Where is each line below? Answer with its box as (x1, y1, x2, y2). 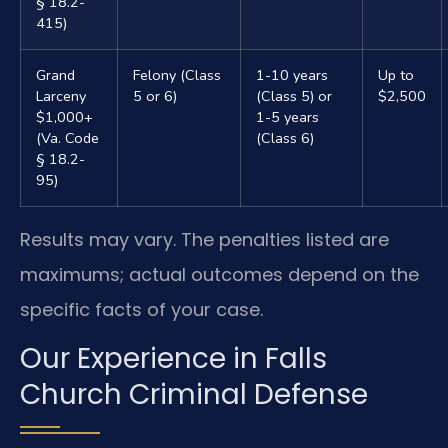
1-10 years (256, 64, 328, 85)
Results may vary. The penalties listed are (20, 226, 389, 252)
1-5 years (256, 106, 319, 127)
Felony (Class (133, 64, 221, 85)
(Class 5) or (256, 85, 332, 106)
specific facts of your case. (20, 296, 263, 322)
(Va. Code (36, 127, 99, 148)
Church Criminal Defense (20, 374, 368, 414)
